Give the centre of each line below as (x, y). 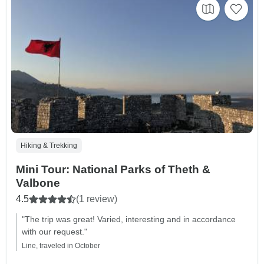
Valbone (38, 183)
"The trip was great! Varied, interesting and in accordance (129, 220)
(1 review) (97, 199)
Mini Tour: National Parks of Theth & (113, 170)
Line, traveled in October (61, 246)
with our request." (55, 232)
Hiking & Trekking (49, 146)
